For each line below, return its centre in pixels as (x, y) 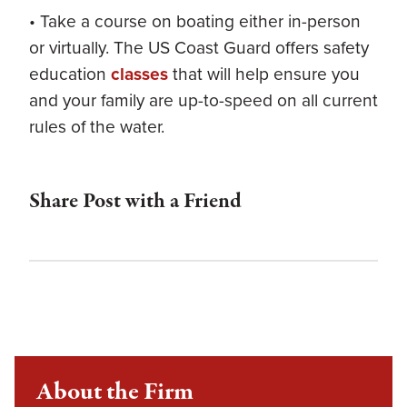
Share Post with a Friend (135, 202)
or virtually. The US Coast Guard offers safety (199, 48)
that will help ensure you (264, 74)
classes (139, 74)
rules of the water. (97, 127)
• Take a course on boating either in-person (195, 22)
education (70, 74)
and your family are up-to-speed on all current (203, 101)
